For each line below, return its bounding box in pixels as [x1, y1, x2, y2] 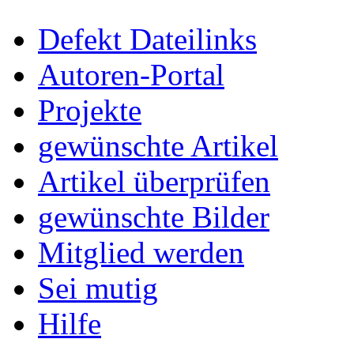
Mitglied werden [38, 235, 244, 270]
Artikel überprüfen [38, 164, 270, 199]
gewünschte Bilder [38, 200, 269, 235]
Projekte [38, 93, 141, 128]
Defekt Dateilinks [38, 22, 257, 57]
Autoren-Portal [38, 58, 224, 92]
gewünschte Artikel [38, 129, 278, 164]
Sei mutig [38, 271, 158, 306]
